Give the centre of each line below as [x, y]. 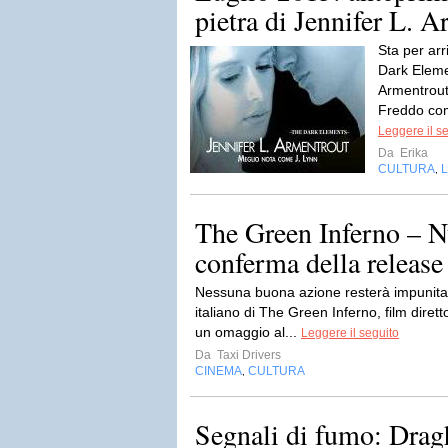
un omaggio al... [248, 332]
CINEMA [218, 371]
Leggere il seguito [350, 333]
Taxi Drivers [247, 355]
